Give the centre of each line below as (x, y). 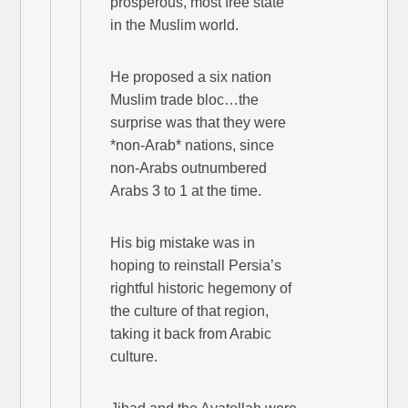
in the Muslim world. (175, 25)
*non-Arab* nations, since (193, 145)
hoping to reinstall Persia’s (196, 265)
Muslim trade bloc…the (185, 99)
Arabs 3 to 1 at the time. (186, 190)
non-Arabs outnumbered (189, 168)
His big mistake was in (183, 242)
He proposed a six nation (191, 76)
